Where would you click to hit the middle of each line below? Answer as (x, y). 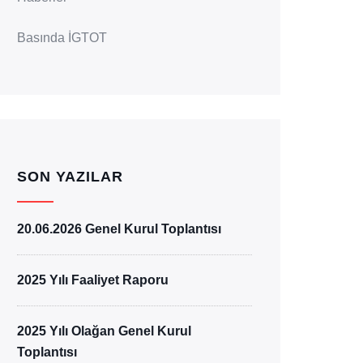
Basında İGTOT (62, 38)
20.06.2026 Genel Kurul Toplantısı (119, 229)
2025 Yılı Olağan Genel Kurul (104, 331)
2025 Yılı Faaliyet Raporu (93, 280)
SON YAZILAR (70, 177)
